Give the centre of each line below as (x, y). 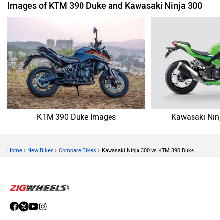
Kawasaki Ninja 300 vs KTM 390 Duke (148, 151)
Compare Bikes (78, 151)
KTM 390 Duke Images (76, 117)
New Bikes (41, 151)
